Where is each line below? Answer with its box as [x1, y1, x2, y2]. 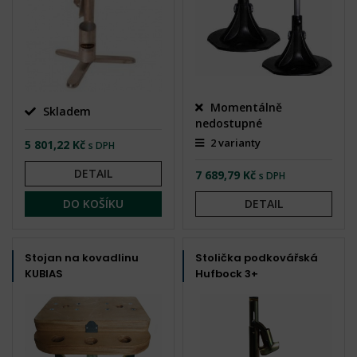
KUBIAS [25, 266, 63, 282]
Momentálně [207, 100, 282, 116]
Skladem [40, 104, 91, 120]
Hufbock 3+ [195, 266, 258, 282]
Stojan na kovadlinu [25, 250, 139, 266]
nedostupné [195, 116, 262, 131]
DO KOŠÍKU [63, 196, 124, 212]
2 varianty [210, 135, 261, 151]
